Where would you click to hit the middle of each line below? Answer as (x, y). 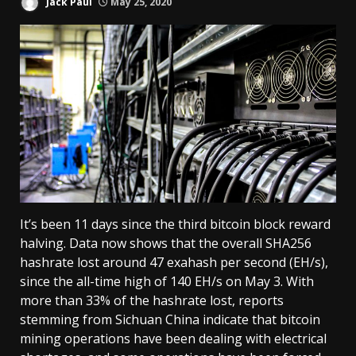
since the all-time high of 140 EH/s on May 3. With (167, 281)
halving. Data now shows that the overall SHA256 (166, 243)
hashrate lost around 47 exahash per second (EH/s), (174, 262)
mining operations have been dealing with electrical (173, 338)
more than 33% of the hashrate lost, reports (152, 300)
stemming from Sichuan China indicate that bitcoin (170, 319)
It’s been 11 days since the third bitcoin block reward (175, 224)
